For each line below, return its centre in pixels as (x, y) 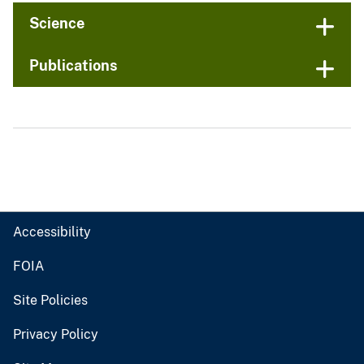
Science (57, 24)
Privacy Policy (56, 335)
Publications (74, 66)
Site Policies (50, 301)
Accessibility (52, 232)
